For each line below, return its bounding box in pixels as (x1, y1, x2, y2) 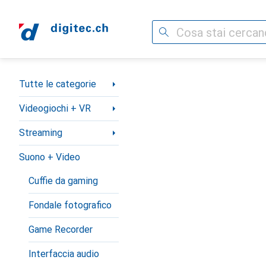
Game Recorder (28, 224, 93, 235)
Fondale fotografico (28, 199, 112, 211)
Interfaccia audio (28, 248, 99, 259)
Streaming (19, 127, 62, 138)
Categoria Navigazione (19, 74, 114, 85)
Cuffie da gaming (28, 175, 98, 186)
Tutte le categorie (19, 78, 96, 90)
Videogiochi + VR (19, 103, 91, 114)
